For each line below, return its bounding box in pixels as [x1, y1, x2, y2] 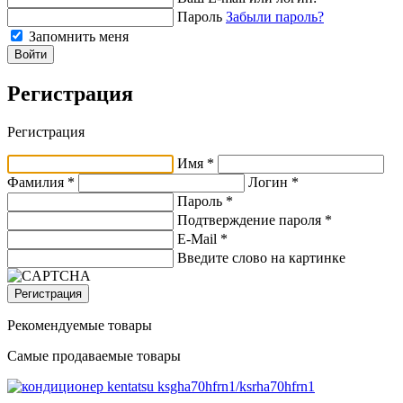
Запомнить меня [29, 29, 129, 45]
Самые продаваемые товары [7, 348, 181, 364]
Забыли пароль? [226, 9, 324, 25]
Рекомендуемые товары [7, 318, 152, 334]
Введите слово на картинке [177, 250, 345, 266]
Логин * [248, 175, 299, 191]
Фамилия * [7, 175, 78, 191]
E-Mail [177, 231, 220, 247]
